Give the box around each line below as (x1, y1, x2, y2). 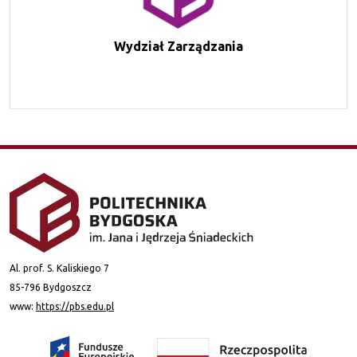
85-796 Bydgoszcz (10, 281, 92, 292)
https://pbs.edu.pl (36, 300, 114, 312)
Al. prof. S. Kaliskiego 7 (10, 262, 109, 273)
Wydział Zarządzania (114, 38, 243, 53)
